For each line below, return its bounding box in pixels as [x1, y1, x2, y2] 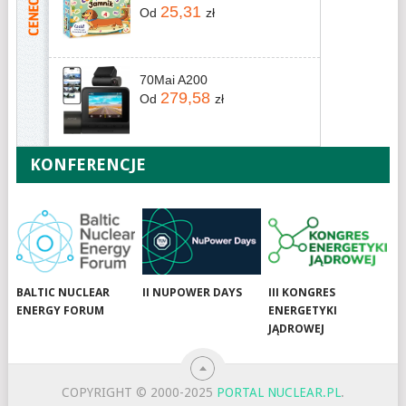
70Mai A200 [139, 72, 208, 88]
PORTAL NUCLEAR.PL [217, 385, 342, 401]
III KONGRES [268, 285, 336, 301]
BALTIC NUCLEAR [16, 285, 111, 301]
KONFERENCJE [30, 155, 147, 175]
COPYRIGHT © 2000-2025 [62, 385, 217, 401]
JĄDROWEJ [268, 321, 325, 337]
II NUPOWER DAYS [142, 285, 243, 301]
